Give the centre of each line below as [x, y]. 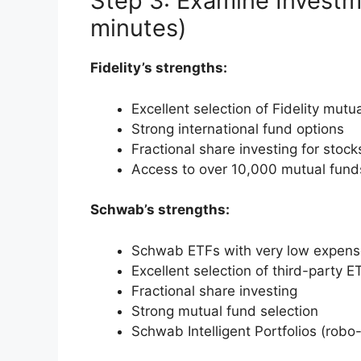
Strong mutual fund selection [225, 311]
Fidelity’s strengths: [159, 68]
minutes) [139, 28]
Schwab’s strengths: [160, 210]
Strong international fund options [238, 129]
